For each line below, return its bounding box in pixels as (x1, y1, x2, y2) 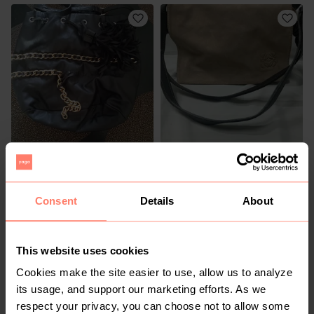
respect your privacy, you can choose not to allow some (16, 300, 289, 313)
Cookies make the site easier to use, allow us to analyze (16, 266, 292, 279)
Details (139, 194, 175, 207)
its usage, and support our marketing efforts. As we (16, 283, 266, 296)
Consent (35, 194, 77, 207)
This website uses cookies (16, 244, 149, 257)
